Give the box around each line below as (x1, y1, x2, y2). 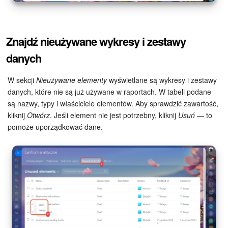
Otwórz (27, 110, 50, 121)
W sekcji (8, 75, 36, 85)
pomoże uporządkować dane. (8, 122, 103, 132)
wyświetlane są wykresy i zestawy (107, 75, 217, 85)
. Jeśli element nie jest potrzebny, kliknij (50, 110, 178, 121)
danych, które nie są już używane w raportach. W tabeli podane (8, 87, 211, 97)
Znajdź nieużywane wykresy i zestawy (6, 33, 186, 50)
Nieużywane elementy (36, 75, 107, 85)
